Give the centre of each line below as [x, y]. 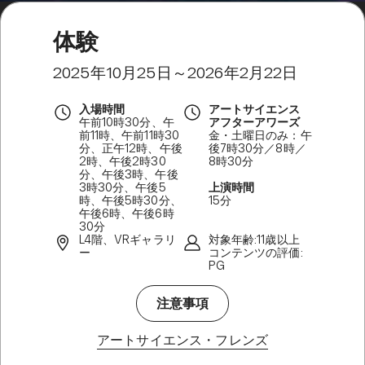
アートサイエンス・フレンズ [182, 340]
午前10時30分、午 [126, 122]
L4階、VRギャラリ [127, 240]
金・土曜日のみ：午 [260, 135]
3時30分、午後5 [122, 187]
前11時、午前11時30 [129, 135]
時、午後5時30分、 [130, 200]
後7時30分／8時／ [257, 148]
